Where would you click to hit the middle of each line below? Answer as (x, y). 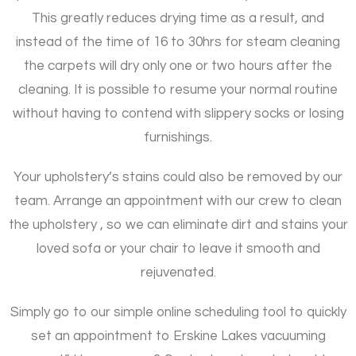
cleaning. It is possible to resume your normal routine (178, 89)
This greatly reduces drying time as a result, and (178, 18)
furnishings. (178, 137)
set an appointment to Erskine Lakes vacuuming (178, 336)
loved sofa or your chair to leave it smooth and (178, 248)
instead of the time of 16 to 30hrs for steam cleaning (178, 42)
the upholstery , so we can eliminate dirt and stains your (178, 224)
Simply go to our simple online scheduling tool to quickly (178, 312)
